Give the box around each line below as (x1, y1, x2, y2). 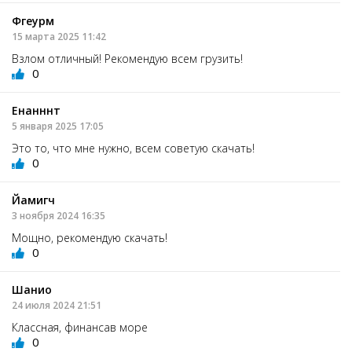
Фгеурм (12, 13, 54, 29)
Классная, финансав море (12, 320, 148, 335)
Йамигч (12, 192, 55, 208)
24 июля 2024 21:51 (12, 299, 101, 313)
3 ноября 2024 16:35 (12, 209, 105, 223)
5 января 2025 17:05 (12, 119, 104, 134)
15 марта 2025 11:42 (12, 30, 106, 44)
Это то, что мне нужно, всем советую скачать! (12, 141, 261, 156)
